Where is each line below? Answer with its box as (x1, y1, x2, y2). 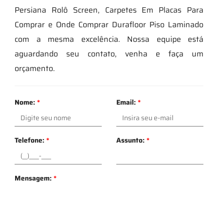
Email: (116, 96, 138, 108)
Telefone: (15, 134, 46, 145)
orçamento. (15, 62, 55, 74)
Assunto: (116, 134, 146, 145)
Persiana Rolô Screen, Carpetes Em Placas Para (15, 3, 203, 16)
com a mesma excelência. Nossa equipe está (15, 33, 203, 45)
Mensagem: (15, 172, 54, 183)
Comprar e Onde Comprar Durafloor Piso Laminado (15, 18, 203, 31)
